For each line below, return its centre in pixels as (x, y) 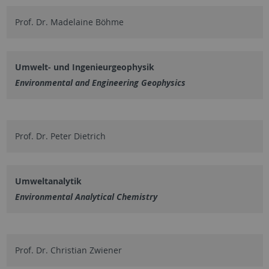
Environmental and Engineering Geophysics (100, 82)
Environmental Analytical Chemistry (86, 196)
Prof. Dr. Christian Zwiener (68, 250)
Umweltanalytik (48, 181)
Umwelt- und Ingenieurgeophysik (84, 67)
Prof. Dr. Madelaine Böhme (69, 22)
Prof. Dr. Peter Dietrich (60, 136)
